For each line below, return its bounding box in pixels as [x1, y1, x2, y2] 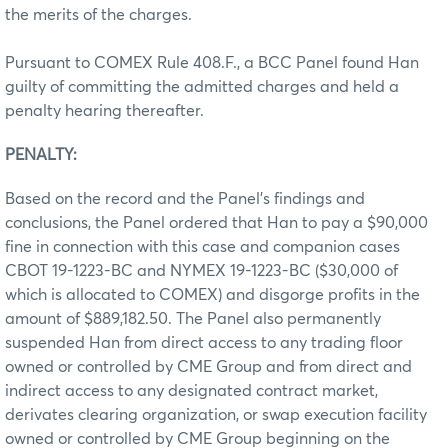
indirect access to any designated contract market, [5, 382, 378, 399]
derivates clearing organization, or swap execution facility [5, 406, 427, 423]
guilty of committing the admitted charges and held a [5, 78, 399, 95]
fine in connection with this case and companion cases [5, 238, 400, 255]
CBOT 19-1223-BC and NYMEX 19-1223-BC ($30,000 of [5, 262, 398, 279]
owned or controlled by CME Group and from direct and [5, 358, 412, 375]
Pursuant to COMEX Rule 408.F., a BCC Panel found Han [5, 54, 419, 71]
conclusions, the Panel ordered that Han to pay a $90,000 [5, 214, 428, 231]
